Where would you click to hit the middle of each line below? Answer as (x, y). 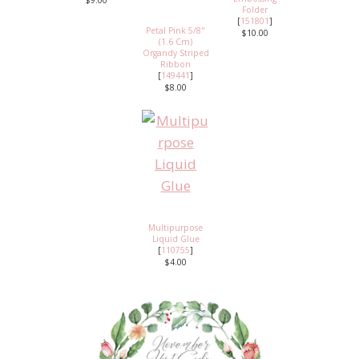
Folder (255, 10)
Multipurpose (175, 228)
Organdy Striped (175, 53)
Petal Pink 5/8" (175, 31)
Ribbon (175, 65)
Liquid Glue (175, 239)
